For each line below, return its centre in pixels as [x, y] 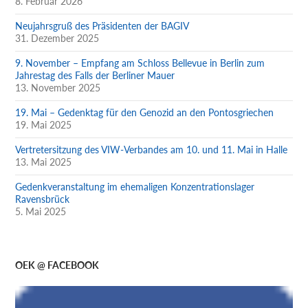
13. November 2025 [58, 87]
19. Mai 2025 [44, 124]
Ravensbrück [43, 199]
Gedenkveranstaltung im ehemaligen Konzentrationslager [135, 186]
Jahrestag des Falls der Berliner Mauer [95, 75]
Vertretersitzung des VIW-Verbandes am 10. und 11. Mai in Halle [152, 149]
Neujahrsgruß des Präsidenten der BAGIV [102, 25]
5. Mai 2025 [41, 211]
